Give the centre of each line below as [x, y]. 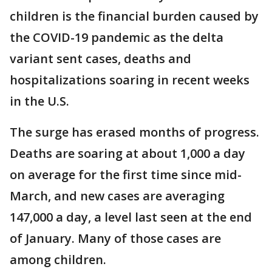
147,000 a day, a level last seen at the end [131, 217]
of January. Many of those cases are [115, 238]
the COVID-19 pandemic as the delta [117, 37]
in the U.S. [41, 101]
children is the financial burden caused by [134, 16]
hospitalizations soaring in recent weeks [130, 80]
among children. [58, 260]
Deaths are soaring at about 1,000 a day [127, 153]
